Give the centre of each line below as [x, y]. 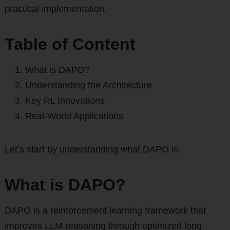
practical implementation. [55, 9]
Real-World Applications [74, 116]
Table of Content [70, 44]
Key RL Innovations [65, 101]
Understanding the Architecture [88, 85]
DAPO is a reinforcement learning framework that [105, 211]
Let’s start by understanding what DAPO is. [92, 150]
